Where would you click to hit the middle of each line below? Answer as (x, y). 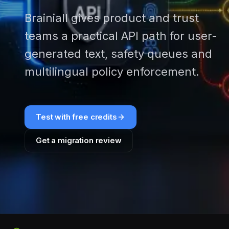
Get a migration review (79, 140)
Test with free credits (76, 117)
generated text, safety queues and (118, 54)
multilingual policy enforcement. (112, 72)
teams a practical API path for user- (121, 36)
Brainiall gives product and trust (112, 18)
